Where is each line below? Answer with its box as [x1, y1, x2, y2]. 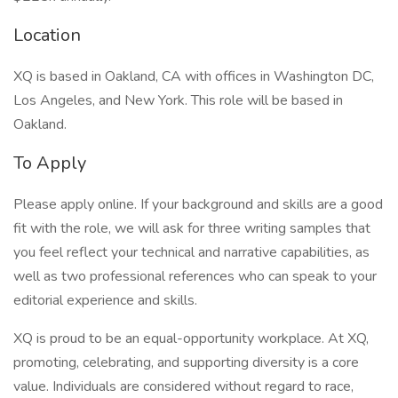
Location [13, 23, 81, 47]
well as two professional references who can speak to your [13, 267, 377, 286]
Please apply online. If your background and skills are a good [13, 195, 383, 214]
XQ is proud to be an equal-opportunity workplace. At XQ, [13, 329, 369, 348]
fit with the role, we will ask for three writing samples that [13, 219, 370, 238]
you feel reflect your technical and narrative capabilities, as [13, 243, 370, 262]
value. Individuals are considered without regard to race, [13, 377, 354, 396]
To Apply [13, 151, 86, 175]
